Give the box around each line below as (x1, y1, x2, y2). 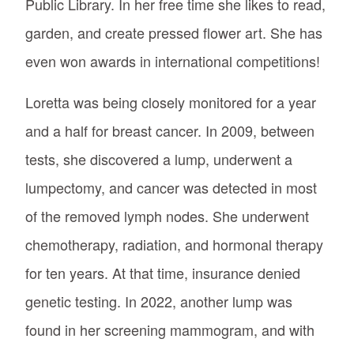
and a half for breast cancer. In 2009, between (25, 119, 314, 141)
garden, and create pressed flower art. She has (25, 21, 322, 43)
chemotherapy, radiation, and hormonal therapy (25, 233, 323, 254)
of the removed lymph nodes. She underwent (25, 205, 309, 226)
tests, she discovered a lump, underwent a (25, 148, 292, 169)
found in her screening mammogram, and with (25, 318, 314, 340)
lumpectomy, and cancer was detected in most (25, 176, 317, 198)
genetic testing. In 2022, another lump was (25, 290, 292, 311)
